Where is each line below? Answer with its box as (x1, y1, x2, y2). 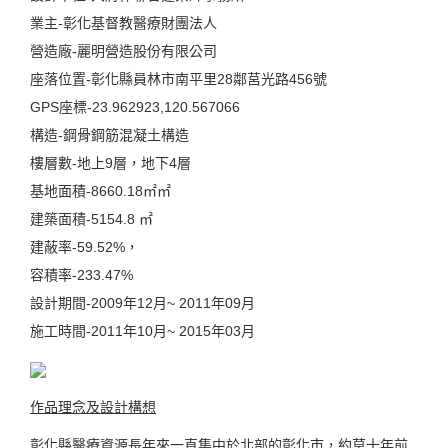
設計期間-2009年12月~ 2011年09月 (30, 295, 255, 311)
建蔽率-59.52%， (30, 239, 139, 255)
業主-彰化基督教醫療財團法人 (30, 15, 217, 31)
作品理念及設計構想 (30, 399, 156, 415)
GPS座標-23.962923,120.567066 (30, 99, 240, 115)
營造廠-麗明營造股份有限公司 (30, 43, 217, 59)
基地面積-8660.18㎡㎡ (30, 183, 171, 199)
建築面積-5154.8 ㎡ (30, 211, 153, 227)
